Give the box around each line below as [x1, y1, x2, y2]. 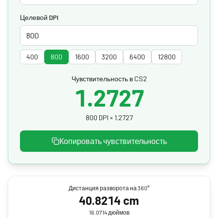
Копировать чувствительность [59, 136, 167, 145]
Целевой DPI [20, 13, 58, 21]
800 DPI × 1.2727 [85, 113, 133, 122]
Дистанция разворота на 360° [69, 184, 149, 191]
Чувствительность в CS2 [71, 74, 147, 83]
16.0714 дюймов [89, 209, 129, 216]
